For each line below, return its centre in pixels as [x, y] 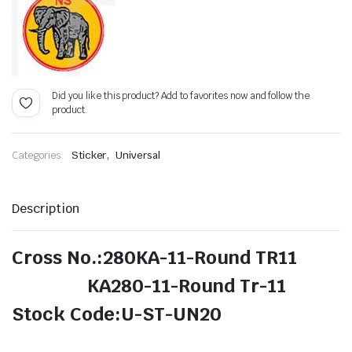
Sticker [89, 156]
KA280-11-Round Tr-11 [149, 286]
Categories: [38, 156]
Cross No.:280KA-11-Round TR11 [154, 258]
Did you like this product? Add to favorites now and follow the [181, 96]
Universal [138, 156]
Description [46, 209]
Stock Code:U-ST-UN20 [117, 314]
